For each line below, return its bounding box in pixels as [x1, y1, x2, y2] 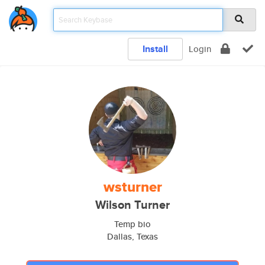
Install [143, 42, 168, 56]
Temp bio [114, 218, 151, 230]
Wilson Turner [95, 196, 170, 214]
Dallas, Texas [107, 230, 158, 243]
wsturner [103, 176, 162, 198]
